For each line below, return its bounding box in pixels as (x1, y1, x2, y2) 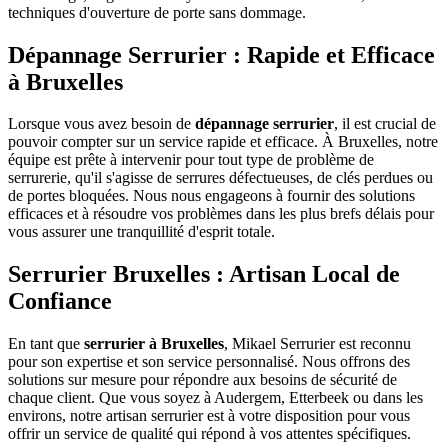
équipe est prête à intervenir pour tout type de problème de (8, 151, 374, 169)
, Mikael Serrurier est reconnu (224, 335, 411, 353)
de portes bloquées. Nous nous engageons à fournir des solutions (8, 187, 415, 205)
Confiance (8, 288, 112, 315)
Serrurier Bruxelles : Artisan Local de (8, 261, 400, 288)
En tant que (8, 335, 84, 353)
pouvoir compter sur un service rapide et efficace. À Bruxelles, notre (8, 133, 438, 151)
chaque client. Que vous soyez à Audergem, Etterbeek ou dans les (8, 389, 423, 407)
